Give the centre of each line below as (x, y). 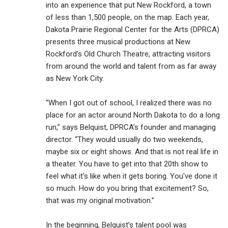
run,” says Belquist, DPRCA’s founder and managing (131, 127)
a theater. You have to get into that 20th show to (127, 164)
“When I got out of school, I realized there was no (129, 103)
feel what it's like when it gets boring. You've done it (132, 176)
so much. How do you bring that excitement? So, (127, 188)
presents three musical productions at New (118, 41)
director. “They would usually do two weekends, (124, 139)
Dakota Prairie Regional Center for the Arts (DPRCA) (133, 29)
